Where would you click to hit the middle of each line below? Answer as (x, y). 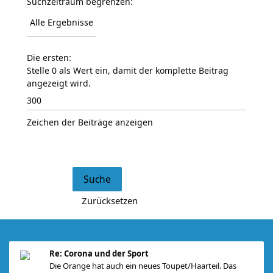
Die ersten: (49, 58)
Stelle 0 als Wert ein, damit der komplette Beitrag (128, 70)
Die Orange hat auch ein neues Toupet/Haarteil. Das (143, 266)
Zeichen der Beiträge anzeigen (90, 122)
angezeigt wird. (59, 83)
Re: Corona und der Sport (99, 253)
